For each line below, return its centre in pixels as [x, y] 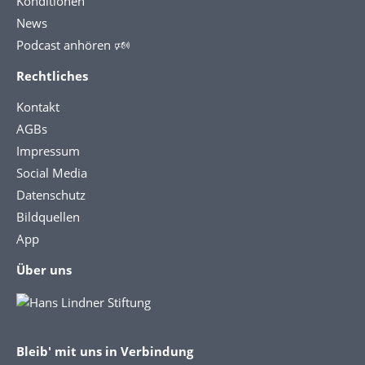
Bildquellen [48, 216]
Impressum [48, 150]
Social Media [52, 172]
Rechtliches [52, 75]
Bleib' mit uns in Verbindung [105, 351]
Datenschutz [51, 194]
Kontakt [38, 106]
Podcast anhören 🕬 [73, 44]
